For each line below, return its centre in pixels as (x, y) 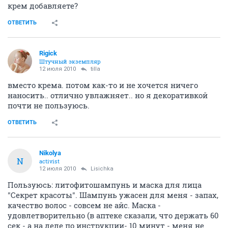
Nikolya (50, 153)
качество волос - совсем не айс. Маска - (84, 205)
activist (49, 161)
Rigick (48, 53)
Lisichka (102, 169)
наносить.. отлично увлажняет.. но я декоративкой (108, 95)
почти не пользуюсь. (49, 105)
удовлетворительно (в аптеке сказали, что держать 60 (113, 215)
